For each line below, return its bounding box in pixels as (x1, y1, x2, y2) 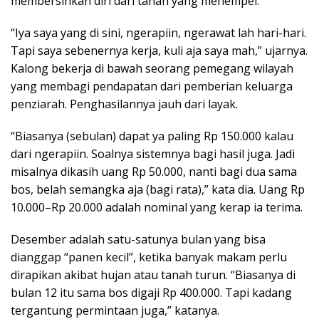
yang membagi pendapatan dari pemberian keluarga (11, 78, 293, 94)
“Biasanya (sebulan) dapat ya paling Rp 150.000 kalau (11, 127, 293, 144)
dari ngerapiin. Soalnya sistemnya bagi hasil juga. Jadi (11, 145, 295, 162)
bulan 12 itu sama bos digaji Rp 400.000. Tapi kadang (11, 284, 292, 300)
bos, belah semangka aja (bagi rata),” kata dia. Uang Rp (11, 181, 305, 197)
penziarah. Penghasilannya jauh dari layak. (11, 95, 238, 112)
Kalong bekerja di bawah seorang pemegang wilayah (11, 60, 293, 76)
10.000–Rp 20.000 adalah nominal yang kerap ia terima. (11, 199, 303, 215)
